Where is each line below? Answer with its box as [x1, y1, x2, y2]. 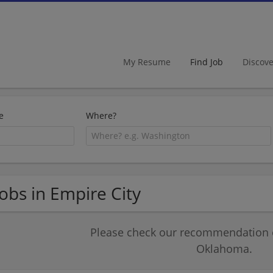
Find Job [190, 55, 223, 68]
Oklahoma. [196, 241, 252, 256]
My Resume [123, 55, 171, 68]
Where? [86, 110, 117, 121]
